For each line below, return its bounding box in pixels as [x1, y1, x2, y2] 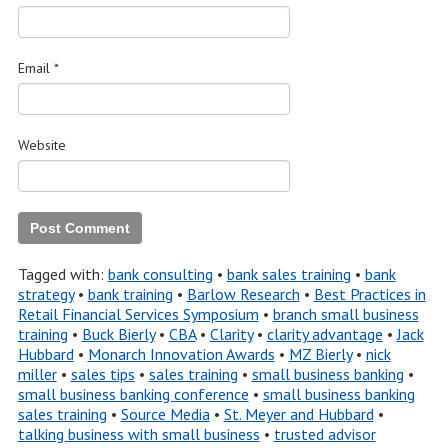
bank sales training [226, 264, 351, 284]
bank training [87, 284, 173, 304]
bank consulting [107, 264, 213, 284]
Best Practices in [313, 284, 426, 304]
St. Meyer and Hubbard [223, 404, 374, 424]
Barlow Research [186, 284, 300, 304]
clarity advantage [266, 324, 383, 344]
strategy [17, 284, 74, 304]
